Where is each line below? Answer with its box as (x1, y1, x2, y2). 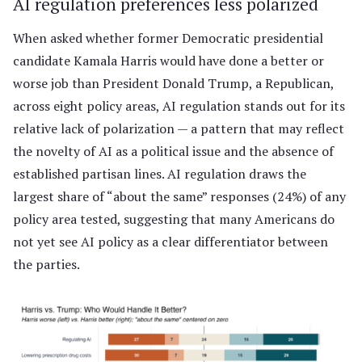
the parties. (13, 255, 80, 274)
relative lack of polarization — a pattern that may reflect (13, 120, 344, 138)
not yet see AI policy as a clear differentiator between (13, 233, 328, 251)
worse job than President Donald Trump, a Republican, (13, 74, 334, 93)
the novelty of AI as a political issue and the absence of (13, 142, 334, 161)
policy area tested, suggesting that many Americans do (13, 210, 335, 229)
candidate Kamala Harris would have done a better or (13, 52, 324, 70)
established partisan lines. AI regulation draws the (13, 165, 306, 183)
